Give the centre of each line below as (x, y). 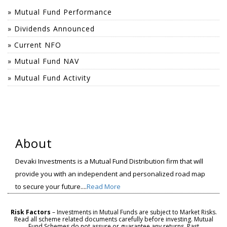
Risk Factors (30, 212)
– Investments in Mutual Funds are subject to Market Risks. (134, 212)
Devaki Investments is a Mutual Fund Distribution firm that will (109, 161)
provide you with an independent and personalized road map (110, 174)
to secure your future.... (51, 186)
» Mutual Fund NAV (43, 61)
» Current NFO (34, 45)
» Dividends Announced (51, 28)
